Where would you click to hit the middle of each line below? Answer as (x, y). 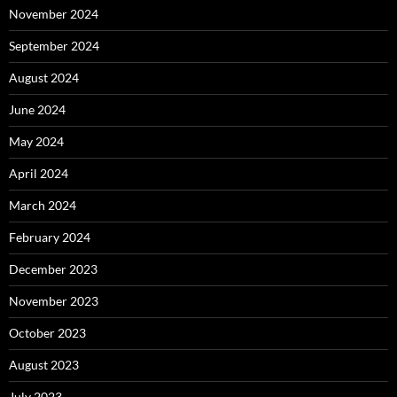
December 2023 (53, 269)
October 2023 (47, 332)
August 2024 (44, 77)
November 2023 (54, 300)
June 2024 (37, 109)
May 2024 (36, 141)
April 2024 (39, 173)
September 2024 (54, 45)
